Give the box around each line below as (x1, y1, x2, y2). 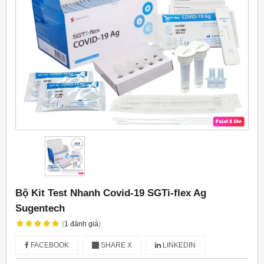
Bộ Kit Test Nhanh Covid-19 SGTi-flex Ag (15, 187, 206, 199)
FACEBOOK (29, 241, 69, 250)
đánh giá (70, 220, 98, 229)
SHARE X (99, 241, 132, 250)
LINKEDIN (161, 241, 196, 250)
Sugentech (15, 202, 65, 214)
